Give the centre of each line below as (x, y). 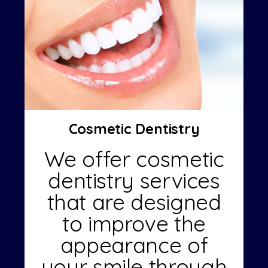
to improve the (134, 223)
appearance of (134, 245)
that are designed (134, 202)
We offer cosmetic (134, 159)
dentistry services (134, 180)
